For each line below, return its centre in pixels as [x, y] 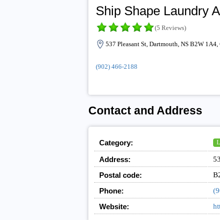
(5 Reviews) [170, 28]
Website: [114, 207]
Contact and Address [145, 111]
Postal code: [120, 175]
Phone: [111, 191]
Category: [116, 143]
